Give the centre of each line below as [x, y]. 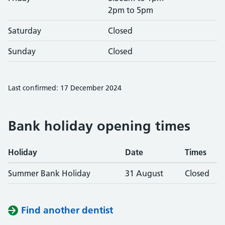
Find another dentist [67, 210]
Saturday [25, 31]
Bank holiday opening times [99, 126]
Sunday [22, 51]
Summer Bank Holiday [49, 173]
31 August [144, 173]
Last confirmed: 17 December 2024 [65, 88]
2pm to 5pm [131, 10]
